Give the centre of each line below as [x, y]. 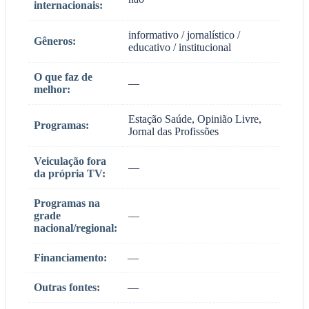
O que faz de [63, 77]
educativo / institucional [180, 47]
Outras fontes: [67, 287]
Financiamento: [70, 257]
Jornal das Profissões [173, 131]
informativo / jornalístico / [184, 34]
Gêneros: [55, 41]
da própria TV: [70, 173]
